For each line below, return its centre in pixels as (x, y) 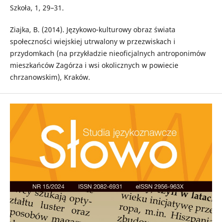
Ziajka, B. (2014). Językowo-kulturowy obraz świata (92, 29)
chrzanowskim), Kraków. (50, 77)
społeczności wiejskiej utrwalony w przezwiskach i (92, 41)
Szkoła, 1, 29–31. (37, 7)
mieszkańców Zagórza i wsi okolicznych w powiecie (94, 65)
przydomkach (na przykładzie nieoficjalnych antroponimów (108, 53)
